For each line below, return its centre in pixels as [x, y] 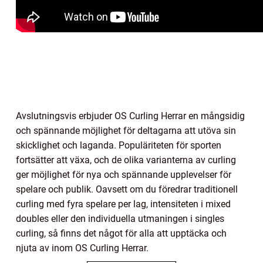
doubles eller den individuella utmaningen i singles [120, 218]
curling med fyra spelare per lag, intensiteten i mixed [123, 204]
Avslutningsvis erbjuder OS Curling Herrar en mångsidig [130, 116]
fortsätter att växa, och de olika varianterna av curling [126, 160]
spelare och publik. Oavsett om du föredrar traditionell [127, 189]
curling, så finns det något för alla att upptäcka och [121, 233]
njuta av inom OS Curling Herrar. [82, 248]
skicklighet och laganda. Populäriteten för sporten [119, 145]
